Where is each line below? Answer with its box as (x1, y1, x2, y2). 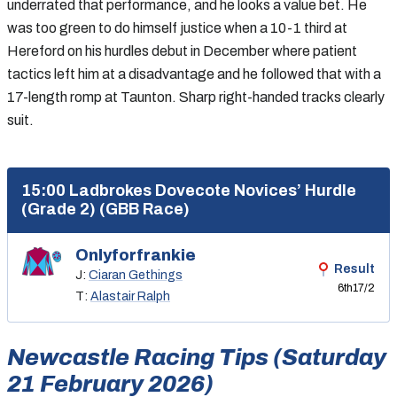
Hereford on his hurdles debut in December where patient (7, 43, 357, 58)
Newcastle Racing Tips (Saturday (7, 344, 386, 370)
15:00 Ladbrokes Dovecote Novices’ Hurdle (21, 181, 356, 199)
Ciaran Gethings (89, 268, 183, 282)
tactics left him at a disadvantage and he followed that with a (7, 66, 381, 82)
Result (334, 262, 375, 276)
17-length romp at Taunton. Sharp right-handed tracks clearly (7, 89, 385, 105)
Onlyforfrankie (75, 245, 196, 264)
